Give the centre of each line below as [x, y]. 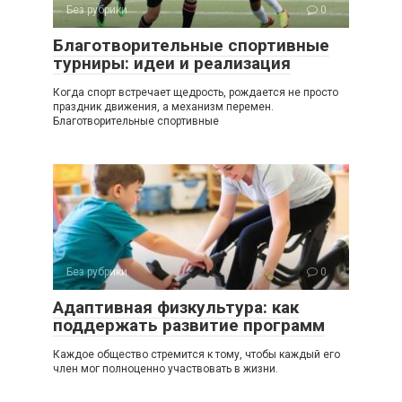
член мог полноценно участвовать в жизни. [166, 368]
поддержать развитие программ [189, 325]
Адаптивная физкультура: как [176, 307]
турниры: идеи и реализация [172, 63]
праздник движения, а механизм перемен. [163, 106]
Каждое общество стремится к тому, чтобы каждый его [197, 354]
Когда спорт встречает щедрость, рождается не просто [196, 92]
